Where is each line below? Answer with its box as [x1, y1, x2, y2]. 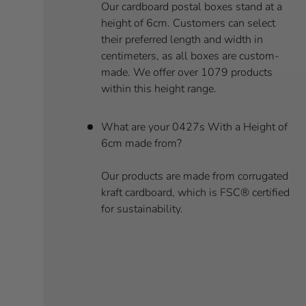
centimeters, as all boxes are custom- [101, 48, 279, 64]
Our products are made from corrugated [101, 168, 288, 184]
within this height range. [101, 81, 217, 96]
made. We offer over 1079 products [101, 64, 273, 80]
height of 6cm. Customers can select [101, 15, 275, 31]
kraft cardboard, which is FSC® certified [101, 184, 290, 200]
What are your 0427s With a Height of [101, 119, 288, 135]
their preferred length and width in [101, 31, 263, 47]
